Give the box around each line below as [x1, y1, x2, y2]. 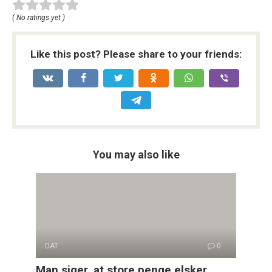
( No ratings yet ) [12, 13, 65, 22]
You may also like [92, 148, 180, 161]
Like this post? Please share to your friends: [30, 47, 242, 60]
